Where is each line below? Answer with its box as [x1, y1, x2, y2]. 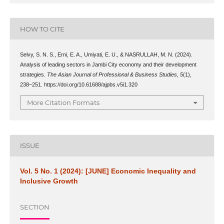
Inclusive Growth [19, 177, 78, 185]
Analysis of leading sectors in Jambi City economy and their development [19, 61, 196, 68]
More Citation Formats [27, 98, 99, 106]
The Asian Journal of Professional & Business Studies [46, 71, 177, 78]
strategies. [19, 71, 47, 78]
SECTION [19, 203, 49, 211]
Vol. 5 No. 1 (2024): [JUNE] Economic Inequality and [19, 167, 196, 175]
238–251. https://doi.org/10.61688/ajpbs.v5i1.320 [19, 81, 137, 88]
